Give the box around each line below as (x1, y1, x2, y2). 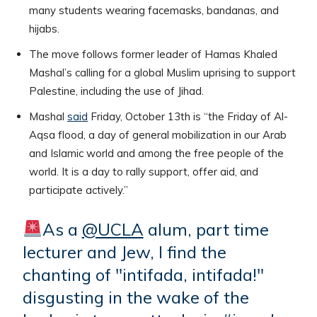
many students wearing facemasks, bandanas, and (29, 3, 279, 17)
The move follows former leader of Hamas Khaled (29, 47, 277, 61)
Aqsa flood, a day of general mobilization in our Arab (29, 127, 287, 142)
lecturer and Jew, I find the (23, 241, 227, 263)
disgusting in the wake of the (23, 286, 250, 308)
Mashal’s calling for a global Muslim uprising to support (29, 65, 296, 79)
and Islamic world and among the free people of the (29, 146, 284, 160)
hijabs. (29, 21, 59, 35)
